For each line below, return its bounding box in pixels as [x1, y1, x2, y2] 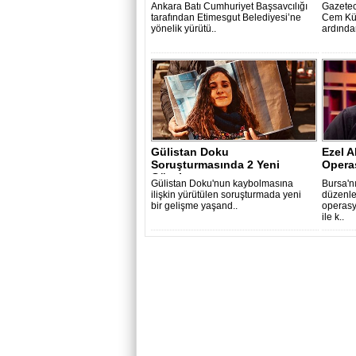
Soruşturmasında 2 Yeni [151, 158, 280, 171]
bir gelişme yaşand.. [151, 200, 238, 211]
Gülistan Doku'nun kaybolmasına [151, 178, 293, 189]
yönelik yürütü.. [151, 23, 216, 34]
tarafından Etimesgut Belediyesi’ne [151, 12, 301, 23]
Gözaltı [151, 171, 189, 184]
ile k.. [322, 211, 344, 222]
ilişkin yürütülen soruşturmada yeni [151, 189, 301, 200]
